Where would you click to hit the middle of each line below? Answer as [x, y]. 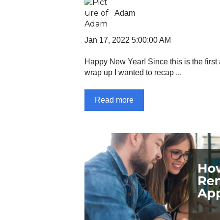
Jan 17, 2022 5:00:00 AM [128, 40]
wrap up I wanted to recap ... [133, 73]
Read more [114, 100]
